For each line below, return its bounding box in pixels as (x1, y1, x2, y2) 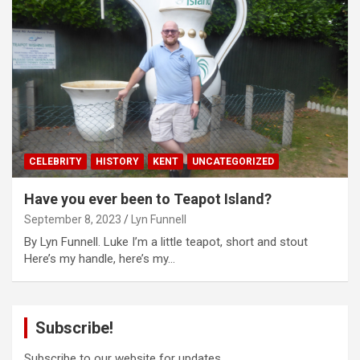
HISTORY (96, 156, 139, 168)
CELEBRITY (29, 156, 82, 168)
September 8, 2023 (24, 213, 121, 227)
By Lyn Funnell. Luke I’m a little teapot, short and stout (24, 235, 308, 250)
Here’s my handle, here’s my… (24, 252, 175, 267)
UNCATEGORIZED (192, 156, 274, 168)
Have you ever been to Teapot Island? (24, 190, 272, 208)
